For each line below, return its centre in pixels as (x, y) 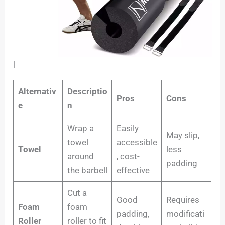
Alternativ (37, 91)
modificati (185, 214)
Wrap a (80, 128)
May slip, (183, 135)
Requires (183, 200)
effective (133, 170)
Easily (127, 128)
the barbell (87, 170)
